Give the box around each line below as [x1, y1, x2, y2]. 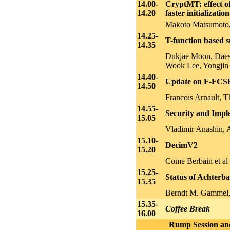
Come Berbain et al [165, 156, 228, 165]
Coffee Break [165, 204, 210, 213]
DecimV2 [165, 140, 198, 149]
